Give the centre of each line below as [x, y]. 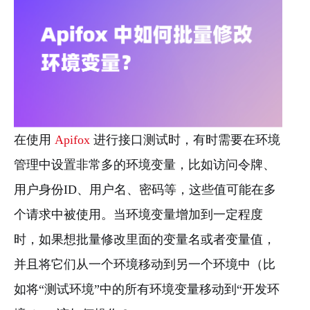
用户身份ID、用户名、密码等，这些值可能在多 [145, 190]
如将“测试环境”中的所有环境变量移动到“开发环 [147, 290]
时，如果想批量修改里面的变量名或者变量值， [145, 240]
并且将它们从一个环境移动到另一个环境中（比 [145, 265]
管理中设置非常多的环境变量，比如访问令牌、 [145, 165]
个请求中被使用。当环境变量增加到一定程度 [138, 215]
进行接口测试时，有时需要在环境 [185, 140]
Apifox [72, 140]
